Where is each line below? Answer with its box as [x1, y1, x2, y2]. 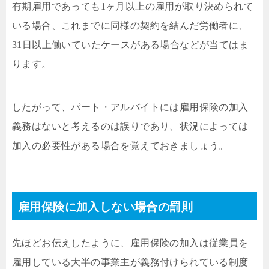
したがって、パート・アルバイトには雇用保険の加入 [12, 101, 249, 112]
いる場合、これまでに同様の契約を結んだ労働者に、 [12, 20, 249, 31]
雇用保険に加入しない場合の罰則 [18, 200, 193, 213]
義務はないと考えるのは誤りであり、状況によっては [12, 121, 249, 131]
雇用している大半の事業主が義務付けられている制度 [12, 256, 249, 267]
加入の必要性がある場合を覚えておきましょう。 [12, 140, 229, 151]
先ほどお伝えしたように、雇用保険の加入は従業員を [12, 237, 249, 248]
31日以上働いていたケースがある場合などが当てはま [12, 39, 249, 50]
